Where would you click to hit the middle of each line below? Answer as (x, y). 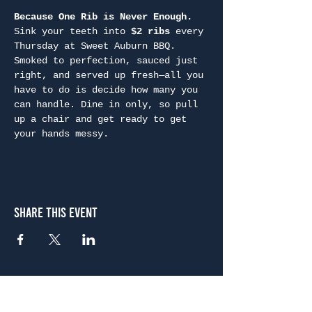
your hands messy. (61, 134)
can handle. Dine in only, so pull (109, 104)
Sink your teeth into (72, 31)
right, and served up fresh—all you (111, 75)
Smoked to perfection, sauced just (109, 61)
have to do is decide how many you (109, 90)
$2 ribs (150, 31)
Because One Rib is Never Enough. (106, 17)
